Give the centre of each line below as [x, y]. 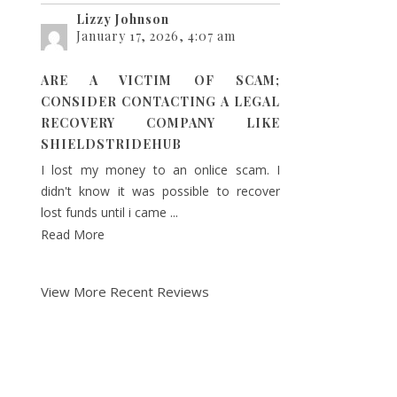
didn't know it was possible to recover [160, 191]
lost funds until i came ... [109, 212]
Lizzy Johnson [123, 19]
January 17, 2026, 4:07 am [156, 36]
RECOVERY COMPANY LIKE [160, 123]
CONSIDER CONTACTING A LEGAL [160, 101]
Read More [73, 234]
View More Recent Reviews [125, 292]
